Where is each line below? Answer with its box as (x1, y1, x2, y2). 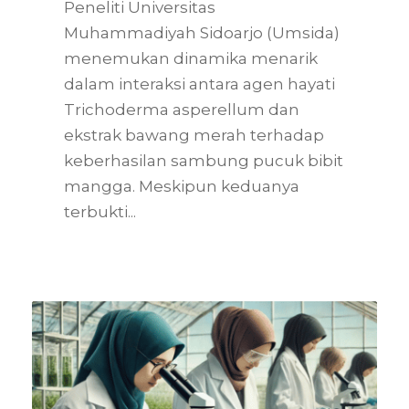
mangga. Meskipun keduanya (64, 176, 299, 195)
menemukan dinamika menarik (64, 48, 318, 68)
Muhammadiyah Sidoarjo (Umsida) (64, 23, 340, 42)
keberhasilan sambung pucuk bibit (64, 151, 343, 170)
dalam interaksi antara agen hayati (64, 74, 335, 93)
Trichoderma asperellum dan (64, 100, 299, 119)
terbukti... (64, 202, 136, 221)
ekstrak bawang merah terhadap (64, 125, 324, 144)
